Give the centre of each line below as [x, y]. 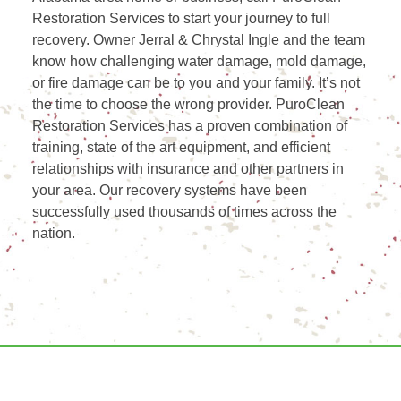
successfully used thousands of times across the [185, 212]
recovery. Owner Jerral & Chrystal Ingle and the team [199, 40]
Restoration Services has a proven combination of [190, 126]
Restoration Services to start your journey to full [182, 19]
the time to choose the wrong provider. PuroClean [189, 105]
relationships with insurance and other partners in [188, 169]
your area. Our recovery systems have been [170, 191]
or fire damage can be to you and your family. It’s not [196, 83]
